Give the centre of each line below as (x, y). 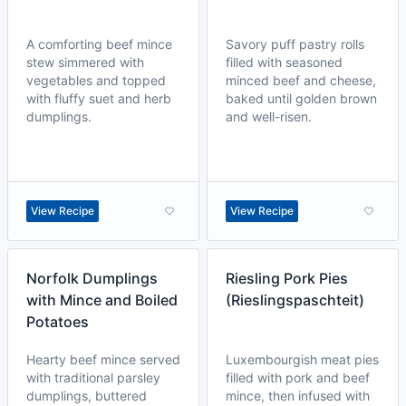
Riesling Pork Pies (287, 278)
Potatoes (58, 322)
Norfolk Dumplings (92, 278)
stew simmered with (85, 62)
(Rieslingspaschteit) (295, 300)
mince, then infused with (298, 396)
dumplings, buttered (87, 396)
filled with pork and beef (298, 377)
